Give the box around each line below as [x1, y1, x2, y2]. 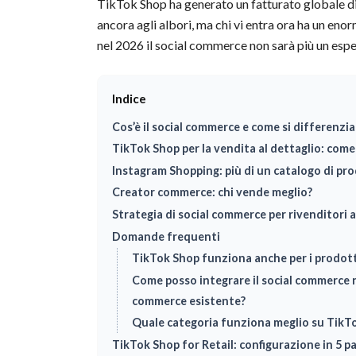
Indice [111, 91, 146, 106]
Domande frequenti [111, 229, 220, 243]
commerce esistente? [131, 293, 246, 308]
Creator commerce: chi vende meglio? [111, 185, 312, 199]
